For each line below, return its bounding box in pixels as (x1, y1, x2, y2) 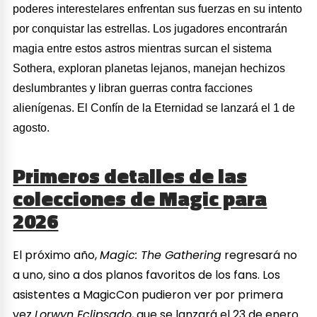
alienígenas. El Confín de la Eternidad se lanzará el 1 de (13, 102, 296, 115)
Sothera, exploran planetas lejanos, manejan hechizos (13, 62, 286, 75)
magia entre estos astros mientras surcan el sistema (13, 42, 272, 55)
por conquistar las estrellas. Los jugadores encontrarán (13, 23, 288, 35)
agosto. (13, 122, 50, 134)
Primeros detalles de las (13, 160, 248, 192)
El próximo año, (13, 246, 100, 263)
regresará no (221, 246, 298, 263)
